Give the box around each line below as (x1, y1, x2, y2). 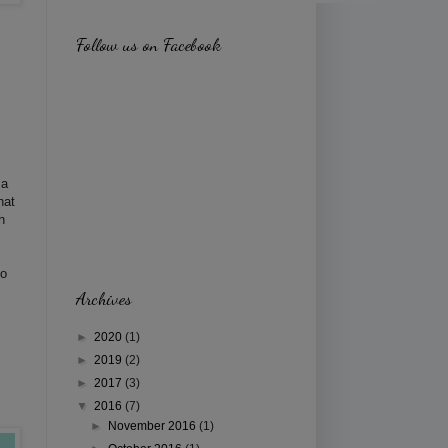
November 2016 (108, 418, 200, 433)
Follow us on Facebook (76, 32, 221, 55)
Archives (76, 286, 132, 309)
